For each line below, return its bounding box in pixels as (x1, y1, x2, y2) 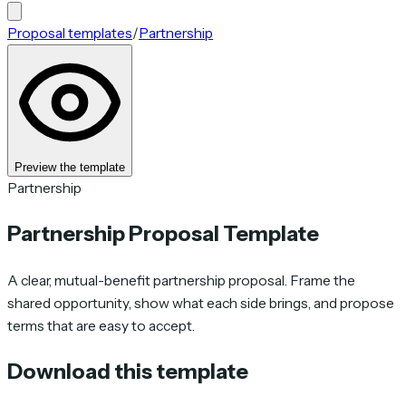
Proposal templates (7, 24, 132, 42)
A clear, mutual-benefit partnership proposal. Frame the (7, 271, 355, 289)
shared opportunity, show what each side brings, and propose (7, 294, 394, 312)
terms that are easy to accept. (7, 316, 195, 334)
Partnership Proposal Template (7, 220, 319, 247)
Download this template (7, 357, 248, 384)
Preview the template (14, 160, 125, 174)
